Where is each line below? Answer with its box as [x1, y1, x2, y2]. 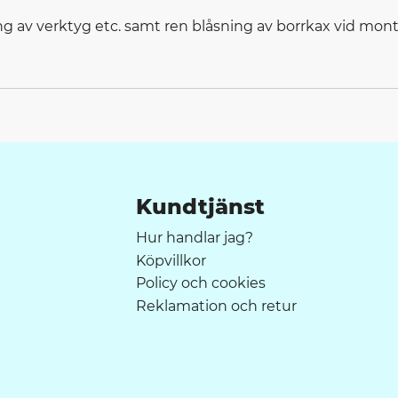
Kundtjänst [136, 194, 266, 219]
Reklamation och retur [136, 298, 298, 315]
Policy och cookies [136, 275, 267, 292]
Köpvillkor [136, 251, 207, 269]
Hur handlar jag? [136, 228, 254, 246]
